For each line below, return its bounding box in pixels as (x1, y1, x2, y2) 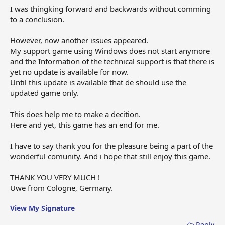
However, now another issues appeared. (10, 35, 148, 45)
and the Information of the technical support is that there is (10, 56, 214, 66)
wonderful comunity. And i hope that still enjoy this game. (10, 151, 210, 161)
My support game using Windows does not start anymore (10, 45, 210, 56)
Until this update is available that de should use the (10, 77, 186, 87)
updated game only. (10, 87, 79, 98)
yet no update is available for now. (10, 66, 129, 77)
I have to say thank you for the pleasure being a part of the (10, 140, 213, 151)
